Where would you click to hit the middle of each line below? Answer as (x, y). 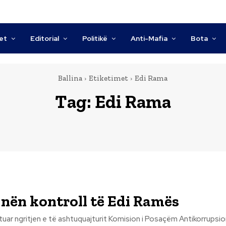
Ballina (70, 78)
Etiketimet (108, 78)
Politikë (95, 38)
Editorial (45, 38)
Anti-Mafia (149, 38)
